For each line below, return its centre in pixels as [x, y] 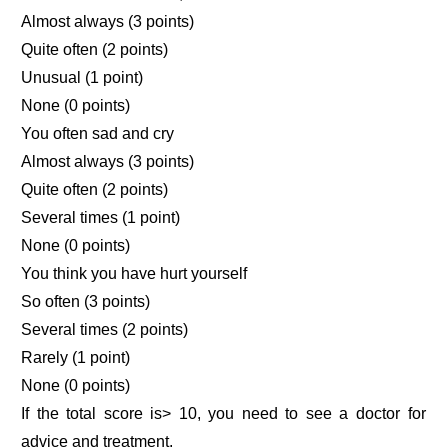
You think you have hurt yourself [134, 274]
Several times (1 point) [101, 218]
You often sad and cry [98, 134]
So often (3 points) [86, 302]
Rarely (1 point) [76, 358]
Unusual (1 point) [82, 78]
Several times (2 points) [105, 330]
